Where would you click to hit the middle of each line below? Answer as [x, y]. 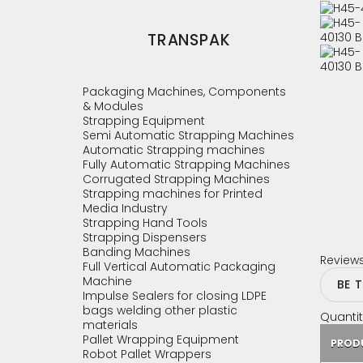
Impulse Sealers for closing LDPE [175, 296]
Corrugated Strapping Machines [176, 179]
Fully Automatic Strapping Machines [186, 164]
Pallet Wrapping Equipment [161, 340]
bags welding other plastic [160, 310]
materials [110, 325]
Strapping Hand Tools [145, 223]
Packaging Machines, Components [184, 92]
